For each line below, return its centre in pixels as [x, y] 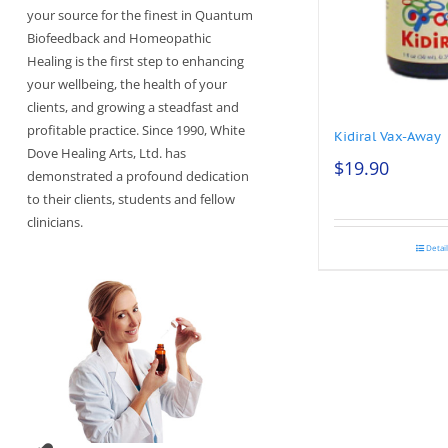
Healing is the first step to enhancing [135, 61]
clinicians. [55, 222]
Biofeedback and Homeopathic [119, 38]
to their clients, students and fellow [131, 199]
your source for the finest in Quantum [140, 15]
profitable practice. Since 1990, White [136, 130]
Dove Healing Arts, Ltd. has [106, 153]
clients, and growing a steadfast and [133, 107]
